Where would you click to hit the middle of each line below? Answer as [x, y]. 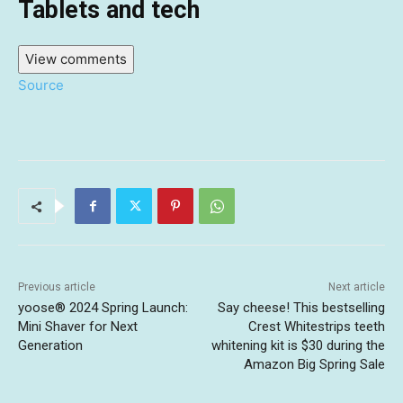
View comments [76, 59]
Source [41, 85]
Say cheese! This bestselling [301, 308]
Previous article [57, 287]
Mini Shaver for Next [78, 327]
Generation [50, 346]
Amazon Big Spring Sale [314, 365]
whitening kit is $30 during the [298, 346]
